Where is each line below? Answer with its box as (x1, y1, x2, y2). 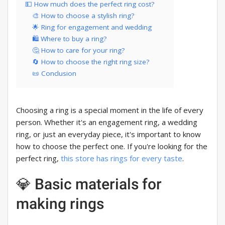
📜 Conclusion (32, 69, 76, 78)
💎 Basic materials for (16, 175, 162, 193)
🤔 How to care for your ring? (32, 46, 125, 55)
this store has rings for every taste (61, 153, 182, 164)
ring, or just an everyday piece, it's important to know (16, 129, 201, 140)
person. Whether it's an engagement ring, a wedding (16, 117, 197, 128)
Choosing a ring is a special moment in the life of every (16, 105, 203, 116)
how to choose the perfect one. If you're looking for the (16, 141, 207, 152)
